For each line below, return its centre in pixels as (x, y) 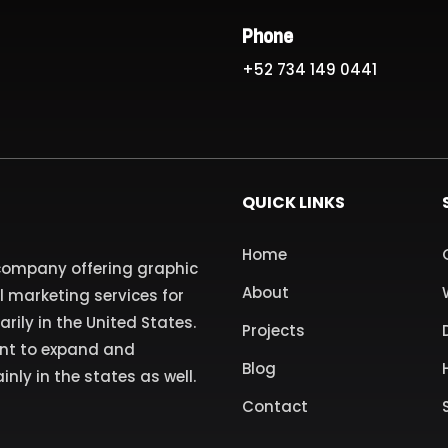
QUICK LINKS (293, 203)
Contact (274, 407)
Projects (273, 331)
